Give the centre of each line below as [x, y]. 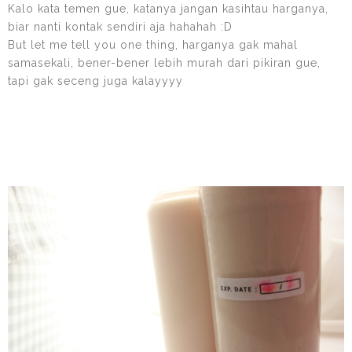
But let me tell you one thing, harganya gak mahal [153, 44]
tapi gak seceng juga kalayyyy [95, 81]
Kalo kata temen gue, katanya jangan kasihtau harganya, [168, 8]
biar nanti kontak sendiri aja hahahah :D [120, 26]
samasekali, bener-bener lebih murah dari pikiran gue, [164, 62]
